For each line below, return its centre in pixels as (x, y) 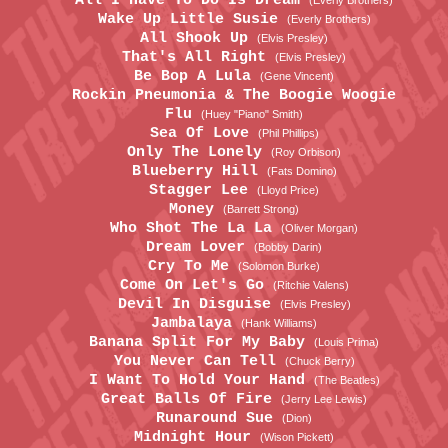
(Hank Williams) (279, 323)
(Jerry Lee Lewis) (324, 399)
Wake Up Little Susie (192, 19)
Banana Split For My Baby (201, 342)
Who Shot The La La (195, 228)
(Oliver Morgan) (319, 228)
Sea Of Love (203, 133)
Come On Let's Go (196, 285)
